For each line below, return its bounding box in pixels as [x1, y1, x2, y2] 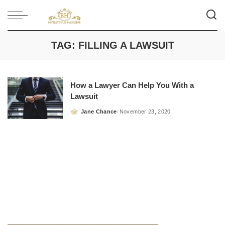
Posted [70, 112, 90, 119]
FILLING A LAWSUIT [78, 40, 174, 51]
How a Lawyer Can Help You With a [70, 81, 194, 90]
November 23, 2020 [119, 108, 171, 115]
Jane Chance [81, 108, 117, 115]
